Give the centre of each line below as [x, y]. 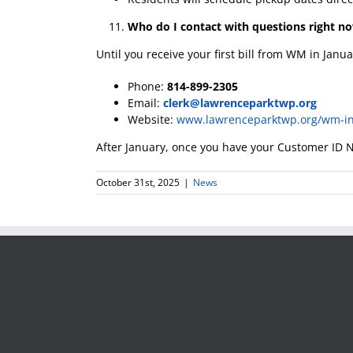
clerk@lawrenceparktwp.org [240, 102]
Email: [145, 102]
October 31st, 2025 [138, 182]
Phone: [147, 86]
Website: [152, 119]
